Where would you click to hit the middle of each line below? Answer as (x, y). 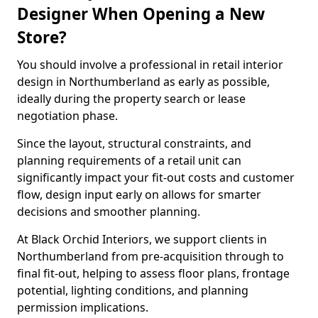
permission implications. (83, 307)
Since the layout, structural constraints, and (134, 143)
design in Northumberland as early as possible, (143, 82)
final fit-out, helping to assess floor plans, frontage (153, 273)
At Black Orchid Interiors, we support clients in (142, 239)
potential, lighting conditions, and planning (133, 290)
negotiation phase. (67, 116)
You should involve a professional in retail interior (150, 65)
